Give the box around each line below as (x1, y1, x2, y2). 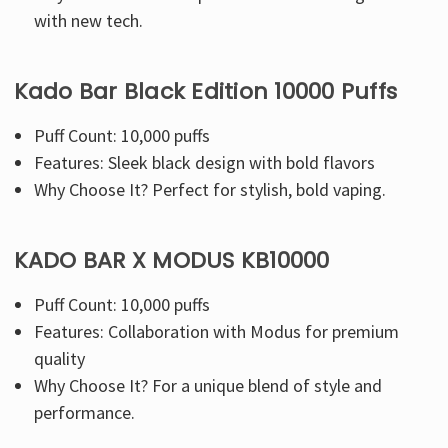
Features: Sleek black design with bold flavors (34, 150, 376, 174)
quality (34, 346, 86, 370)
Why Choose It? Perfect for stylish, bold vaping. (34, 177, 387, 201)
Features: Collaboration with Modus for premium (34, 319, 400, 343)
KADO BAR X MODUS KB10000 (13, 244, 330, 276)
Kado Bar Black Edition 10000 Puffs (13, 75, 397, 107)
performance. (34, 400, 136, 424)
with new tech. (34, 8, 144, 32)
